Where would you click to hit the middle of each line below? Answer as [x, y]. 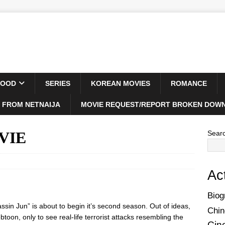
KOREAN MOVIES [121, 83]
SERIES [58, 83]
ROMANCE [189, 83]
